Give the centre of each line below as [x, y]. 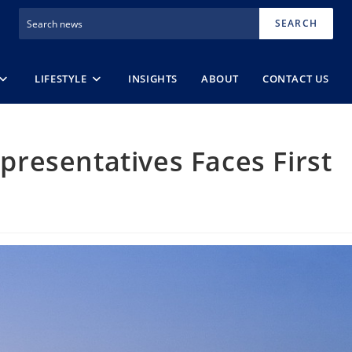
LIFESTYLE [61, 78]
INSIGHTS [153, 78]
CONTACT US [296, 78]
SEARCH [296, 23]
